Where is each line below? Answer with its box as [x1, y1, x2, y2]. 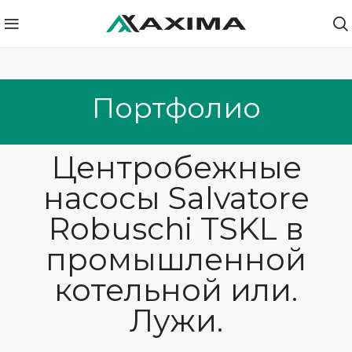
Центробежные [50, 148, 302, 186]
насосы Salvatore [42, 179, 310, 217]
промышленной [46, 240, 306, 278]
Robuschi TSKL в [48, 210, 304, 247]
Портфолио [91, 90, 261, 125]
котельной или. [54, 271, 298, 309]
